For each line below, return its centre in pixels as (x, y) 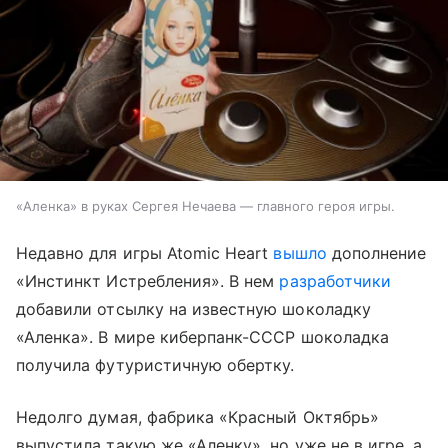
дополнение (376, 252)
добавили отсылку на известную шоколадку (193, 308)
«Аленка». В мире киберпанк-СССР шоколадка (202, 336)
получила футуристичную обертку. (155, 364)
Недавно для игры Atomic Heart (145, 252)
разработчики (335, 280)
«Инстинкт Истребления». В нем (148, 280)
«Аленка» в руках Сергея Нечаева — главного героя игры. (205, 205)
